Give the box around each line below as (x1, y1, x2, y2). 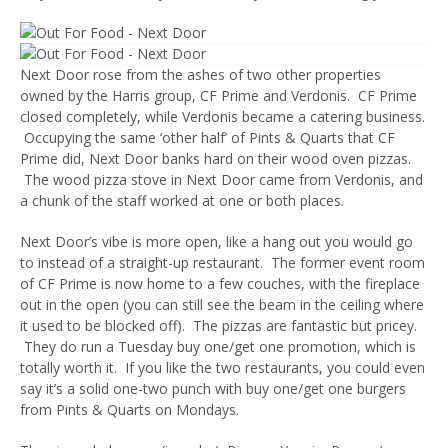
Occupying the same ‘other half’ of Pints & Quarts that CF (20, 128, 395, 148)
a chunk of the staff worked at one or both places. (20, 191, 344, 211)
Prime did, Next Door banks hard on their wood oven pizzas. (20, 149, 411, 169)
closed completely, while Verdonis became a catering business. (20, 107, 425, 127)
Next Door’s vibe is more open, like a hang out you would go (20, 232, 413, 252)
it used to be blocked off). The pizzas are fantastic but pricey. (20, 316, 417, 336)
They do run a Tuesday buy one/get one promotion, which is (20, 337, 416, 357)
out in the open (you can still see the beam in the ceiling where (20, 295, 424, 315)
